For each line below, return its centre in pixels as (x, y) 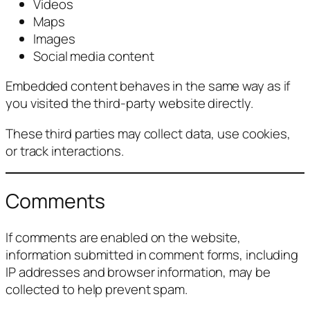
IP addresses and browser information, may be (138, 272)
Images (54, 38)
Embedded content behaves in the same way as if (148, 86)
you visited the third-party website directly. (129, 103)
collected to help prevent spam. (97, 289)
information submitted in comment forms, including (152, 254)
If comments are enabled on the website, (124, 237)
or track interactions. (65, 151)
